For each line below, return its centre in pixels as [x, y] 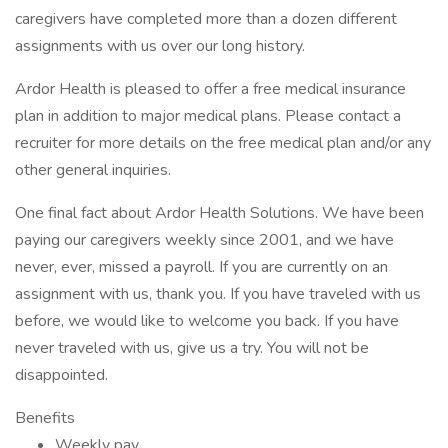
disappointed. [61, 375]
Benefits [45, 418]
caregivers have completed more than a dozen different [206, 19]
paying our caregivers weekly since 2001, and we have [204, 240]
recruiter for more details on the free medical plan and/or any [223, 143]
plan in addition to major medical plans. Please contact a [208, 116]
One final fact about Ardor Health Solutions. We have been [219, 213]
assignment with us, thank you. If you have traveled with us [218, 294]
